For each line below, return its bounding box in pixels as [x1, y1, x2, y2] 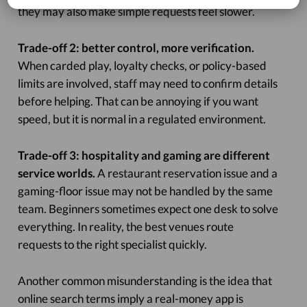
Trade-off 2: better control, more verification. [17, 40, 254, 55]
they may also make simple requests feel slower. [17, 4, 255, 19]
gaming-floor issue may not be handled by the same [17, 184, 273, 198]
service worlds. [17, 166, 95, 180]
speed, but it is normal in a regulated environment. [17, 112, 266, 126]
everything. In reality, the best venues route [17, 219, 234, 234]
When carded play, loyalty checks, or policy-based [17, 58, 267, 73]
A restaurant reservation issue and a [95, 166, 278, 180]
